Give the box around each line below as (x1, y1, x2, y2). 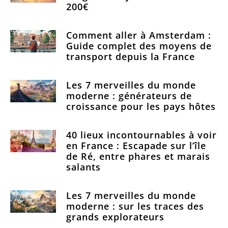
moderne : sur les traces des (66, 199, 204, 212)
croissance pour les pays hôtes (66, 100, 216, 112)
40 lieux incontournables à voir (66, 128, 217, 141)
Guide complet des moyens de (66, 39, 212, 52)
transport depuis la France (66, 50, 195, 63)
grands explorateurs (66, 210, 164, 223)
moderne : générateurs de (66, 89, 192, 102)
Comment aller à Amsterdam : (66, 28, 211, 41)
